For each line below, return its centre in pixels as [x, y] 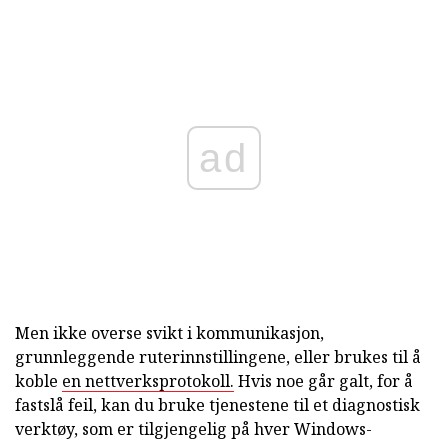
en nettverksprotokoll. [148, 380]
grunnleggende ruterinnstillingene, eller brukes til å [218, 356]
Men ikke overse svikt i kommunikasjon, [169, 332]
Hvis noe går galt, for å [323, 380]
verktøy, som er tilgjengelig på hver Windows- [193, 428]
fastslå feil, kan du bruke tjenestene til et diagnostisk [217, 404]
